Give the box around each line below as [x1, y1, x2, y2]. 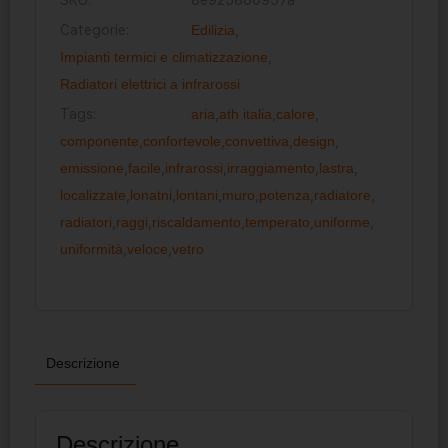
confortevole [143, 132, 221, 149]
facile [128, 159, 161, 176]
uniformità [60, 240, 123, 257]
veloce [127, 240, 168, 257]
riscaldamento [152, 213, 241, 230]
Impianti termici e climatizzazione [60, 48, 268, 65]
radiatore [314, 186, 371, 203]
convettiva [225, 132, 289, 149]
